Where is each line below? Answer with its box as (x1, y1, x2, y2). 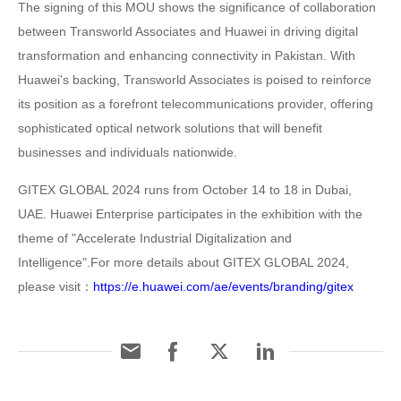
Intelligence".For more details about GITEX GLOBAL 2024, (18, 254, 349, 269)
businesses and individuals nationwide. (18, 144, 237, 159)
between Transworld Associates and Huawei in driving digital (18, 23, 358, 38)
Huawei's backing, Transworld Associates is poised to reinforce (18, 72, 371, 87)
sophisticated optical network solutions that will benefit (18, 120, 322, 135)
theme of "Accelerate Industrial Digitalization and (18, 230, 292, 245)
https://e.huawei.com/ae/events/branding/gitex (93, 278, 354, 294)
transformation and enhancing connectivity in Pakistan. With (18, 47, 355, 63)
